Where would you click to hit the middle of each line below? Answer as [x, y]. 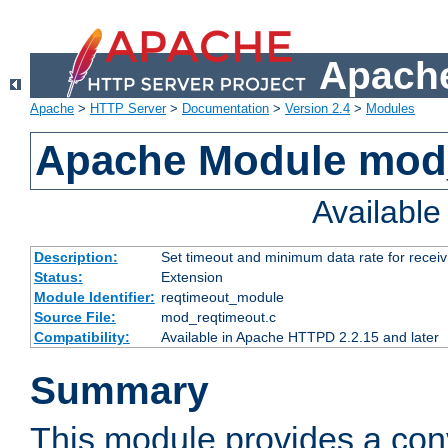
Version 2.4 [317, 109]
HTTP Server [128, 109]
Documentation [225, 109]
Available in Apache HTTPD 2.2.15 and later [299, 337]
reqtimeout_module [222, 297]
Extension [191, 277]
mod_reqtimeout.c [218, 317]
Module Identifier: [94, 297]
